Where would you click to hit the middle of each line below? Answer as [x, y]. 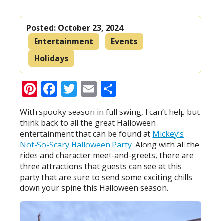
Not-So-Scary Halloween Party [76, 144]
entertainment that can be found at [86, 133]
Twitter [104, 88]
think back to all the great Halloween [88, 123]
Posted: [42, 27]
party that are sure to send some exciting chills [106, 177]
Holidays [51, 58]
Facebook [92, 88]
